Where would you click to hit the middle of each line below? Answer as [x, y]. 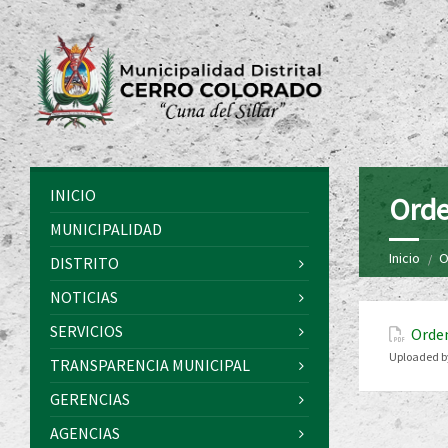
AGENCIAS [85, 433]
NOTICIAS [84, 297]
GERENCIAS [90, 399]
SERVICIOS [86, 331]
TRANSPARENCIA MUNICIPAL [150, 365]
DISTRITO [84, 263]
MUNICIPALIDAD [106, 229]
